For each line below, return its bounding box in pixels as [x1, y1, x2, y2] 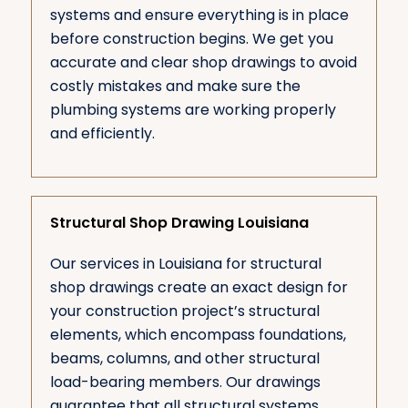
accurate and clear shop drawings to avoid [49, 52, 357, 74]
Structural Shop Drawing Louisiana [49, 211, 309, 233]
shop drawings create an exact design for [49, 276, 348, 298]
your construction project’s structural [49, 300, 320, 321]
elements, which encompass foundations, [49, 323, 346, 345]
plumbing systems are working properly [49, 99, 336, 121]
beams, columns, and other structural [49, 347, 320, 369]
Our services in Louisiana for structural [49, 252, 321, 274]
